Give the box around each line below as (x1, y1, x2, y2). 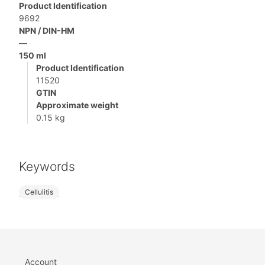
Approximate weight (36, 100, 118, 111)
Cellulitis (25, 188, 53, 197)
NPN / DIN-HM (19, 25, 75, 36)
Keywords (19, 159, 75, 174)
